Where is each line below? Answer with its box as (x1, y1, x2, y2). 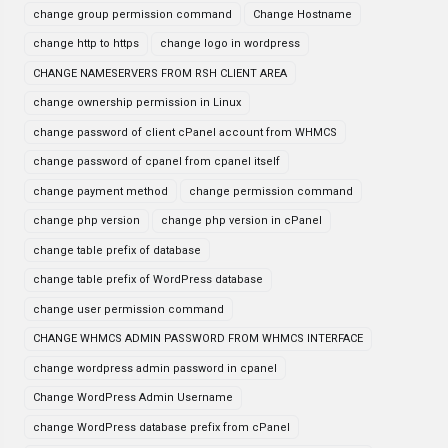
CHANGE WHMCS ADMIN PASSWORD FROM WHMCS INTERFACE (33, 332, 363, 345)
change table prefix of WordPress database (33, 273, 263, 286)
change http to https (33, 37, 139, 50)
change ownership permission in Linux (33, 96, 241, 109)
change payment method (33, 184, 168, 198)
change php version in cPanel (161, 214, 322, 227)
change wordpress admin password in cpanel (33, 361, 277, 375)
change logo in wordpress (160, 37, 300, 50)
